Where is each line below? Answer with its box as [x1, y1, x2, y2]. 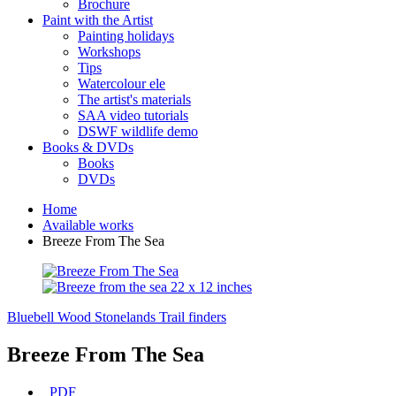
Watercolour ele [78, 76, 165, 91]
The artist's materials [78, 92, 191, 107]
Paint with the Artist [42, 12, 153, 27]
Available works [42, 217, 133, 232]
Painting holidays [78, 28, 174, 43]
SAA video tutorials [78, 108, 188, 123]
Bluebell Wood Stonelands [7, 309, 156, 324]
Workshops [78, 44, 141, 59]
